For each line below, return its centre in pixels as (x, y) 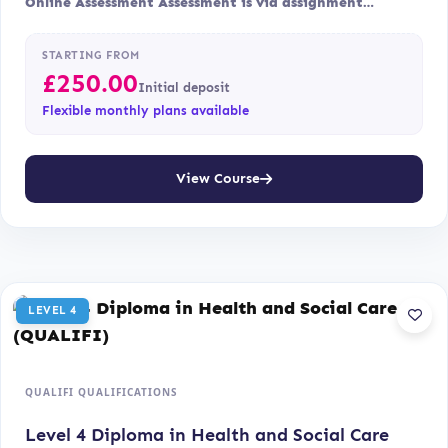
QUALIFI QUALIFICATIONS (101, 391)
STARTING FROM (91, 55)
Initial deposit (184, 87)
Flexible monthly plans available (145, 110)
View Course (218, 179)
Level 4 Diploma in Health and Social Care (207, 434)
